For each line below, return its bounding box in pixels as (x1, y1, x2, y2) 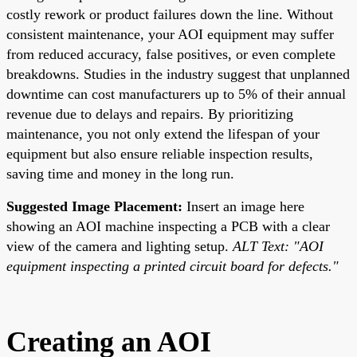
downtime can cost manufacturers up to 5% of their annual (6, 85, 346, 102)
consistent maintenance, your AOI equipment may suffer (6, 25, 334, 42)
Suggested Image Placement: (6, 198, 182, 214)
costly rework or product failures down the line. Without (6, 6, 333, 22)
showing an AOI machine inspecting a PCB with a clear (6, 218, 330, 234)
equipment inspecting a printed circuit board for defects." (6, 257, 339, 274)
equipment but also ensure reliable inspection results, (6, 145, 313, 162)
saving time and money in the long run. (6, 165, 234, 182)
